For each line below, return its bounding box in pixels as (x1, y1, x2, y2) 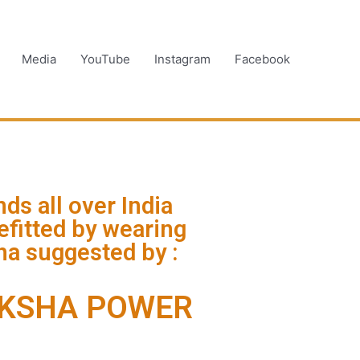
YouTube (80, 51, 130, 67)
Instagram (154, 51, 211, 67)
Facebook (235, 51, 290, 67)
